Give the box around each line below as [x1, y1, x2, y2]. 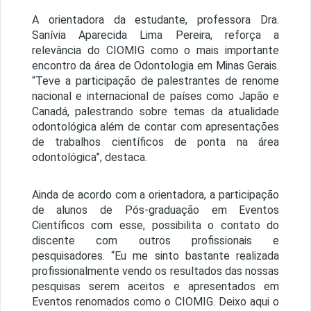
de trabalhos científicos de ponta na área [31, 135, 280, 149]
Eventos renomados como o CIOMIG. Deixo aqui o [31, 295, 280, 309]
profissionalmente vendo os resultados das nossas [31, 264, 280, 278]
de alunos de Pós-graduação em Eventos [31, 203, 280, 217]
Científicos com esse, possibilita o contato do [31, 219, 280, 233]
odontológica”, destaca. [31, 151, 147, 165]
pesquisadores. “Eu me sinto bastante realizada [31, 249, 280, 263]
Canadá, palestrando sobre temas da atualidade [31, 105, 280, 119]
